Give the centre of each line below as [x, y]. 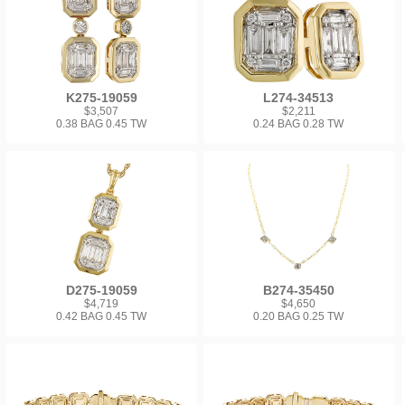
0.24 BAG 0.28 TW [299, 124]
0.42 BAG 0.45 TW [102, 317]
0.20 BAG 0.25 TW [299, 317]
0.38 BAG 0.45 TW [102, 124]
